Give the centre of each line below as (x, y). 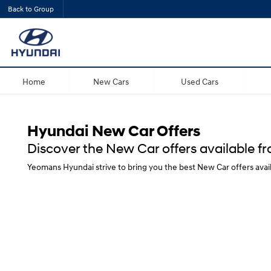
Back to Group (31, 9)
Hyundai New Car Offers (114, 131)
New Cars (111, 81)
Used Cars (199, 81)
